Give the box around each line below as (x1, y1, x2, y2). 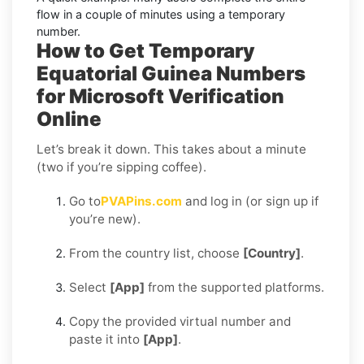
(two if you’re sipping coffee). (37, 158, 206, 175)
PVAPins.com (101, 193, 182, 209)
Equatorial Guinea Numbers (37, 61, 305, 85)
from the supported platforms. (145, 279, 324, 295)
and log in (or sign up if (182, 193, 318, 209)
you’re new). (69, 210, 141, 227)
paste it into (69, 331, 143, 347)
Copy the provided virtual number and (69, 313, 291, 329)
